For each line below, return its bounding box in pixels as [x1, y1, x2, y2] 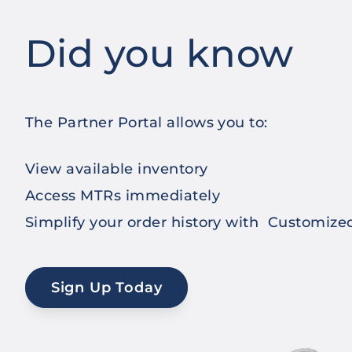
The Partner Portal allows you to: [25, 114, 268, 132]
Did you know [25, 31, 294, 77]
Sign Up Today [50, 279, 163, 297]
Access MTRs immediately [25, 187, 221, 205]
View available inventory [25, 160, 208, 178]
